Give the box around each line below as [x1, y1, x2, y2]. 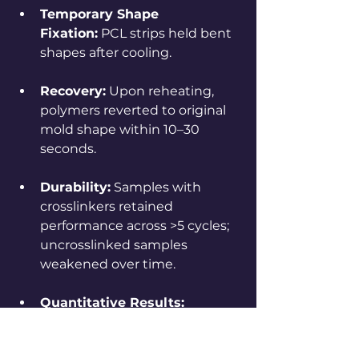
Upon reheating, [106, 83, 217, 99]
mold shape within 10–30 [40, 121, 203, 137]
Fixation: [40, 25, 98, 41]
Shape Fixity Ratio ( [66, 313, 188, 329]
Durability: [40, 179, 111, 195]
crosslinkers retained [40, 198, 176, 214]
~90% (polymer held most [66, 333, 233, 349]
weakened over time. [40, 256, 175, 272]
